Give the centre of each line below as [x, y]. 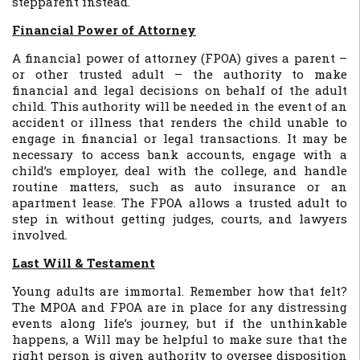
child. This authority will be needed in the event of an [180, 106]
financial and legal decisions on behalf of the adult [180, 90]
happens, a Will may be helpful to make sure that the [180, 339]
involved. [40, 235]
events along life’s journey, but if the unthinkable [180, 323]
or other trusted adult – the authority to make [180, 74]
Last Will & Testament [84, 263]
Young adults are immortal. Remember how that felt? [180, 291]
